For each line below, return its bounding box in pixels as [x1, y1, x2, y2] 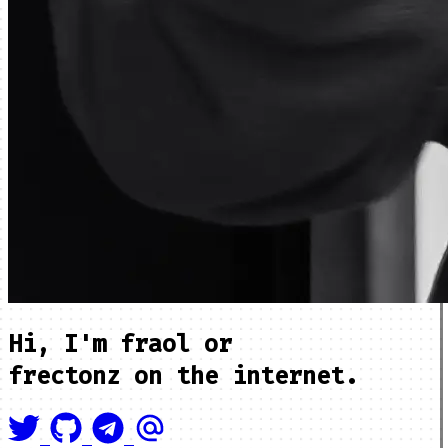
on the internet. [120, 359, 358, 392]
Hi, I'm [8, 327, 120, 360]
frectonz [8, 359, 120, 392]
